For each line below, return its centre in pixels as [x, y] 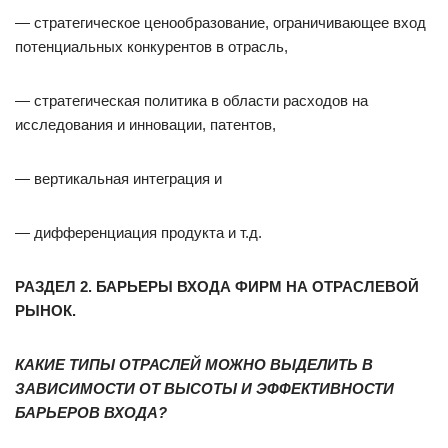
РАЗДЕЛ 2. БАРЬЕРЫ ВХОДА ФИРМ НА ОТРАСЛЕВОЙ [217, 286]
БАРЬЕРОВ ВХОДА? [91, 412]
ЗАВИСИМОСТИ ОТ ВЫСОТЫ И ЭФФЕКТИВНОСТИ [204, 388]
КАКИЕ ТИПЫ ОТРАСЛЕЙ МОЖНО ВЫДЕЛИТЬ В [194, 364]
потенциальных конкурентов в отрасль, [151, 46]
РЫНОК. [45, 310]
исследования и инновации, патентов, [145, 124]
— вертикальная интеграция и [118, 178]
